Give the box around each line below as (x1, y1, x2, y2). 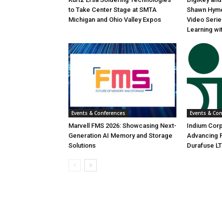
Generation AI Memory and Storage (68, 132, 172, 139)
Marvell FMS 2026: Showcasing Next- (68, 122, 176, 129)
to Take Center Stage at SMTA (68, 6, 157, 13)
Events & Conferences (71, 110, 125, 116)
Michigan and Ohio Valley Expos (68, 16, 161, 23)
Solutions (68, 142, 96, 149)
